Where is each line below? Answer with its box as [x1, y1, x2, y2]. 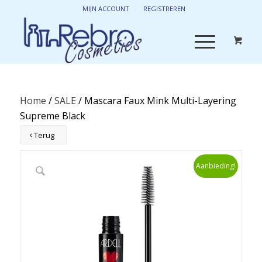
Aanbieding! [196, 161, 236, 171]
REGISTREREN [143, 4, 185, 13]
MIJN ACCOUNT [82, 4, 129, 13]
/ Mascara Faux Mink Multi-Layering [75, 94, 236, 107]
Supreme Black [19, 109, 85, 122]
